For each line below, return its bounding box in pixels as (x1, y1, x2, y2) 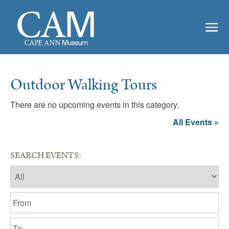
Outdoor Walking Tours (10, 74, 157, 96)
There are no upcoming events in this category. (10, 99, 179, 110)
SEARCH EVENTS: (10, 149, 81, 162)
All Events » (173, 116, 219, 128)
